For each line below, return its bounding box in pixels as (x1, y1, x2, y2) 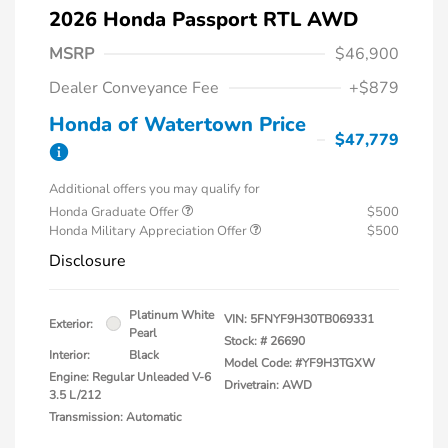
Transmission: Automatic (49, 408, 182, 425)
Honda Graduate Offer (49, 202, 182, 221)
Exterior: (49, 315, 93, 332)
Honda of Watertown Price (49, 110, 306, 138)
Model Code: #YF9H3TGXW (224, 354, 375, 371)
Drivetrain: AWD (224, 376, 312, 393)
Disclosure (49, 249, 126, 272)
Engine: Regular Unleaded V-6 (49, 368, 211, 385)
